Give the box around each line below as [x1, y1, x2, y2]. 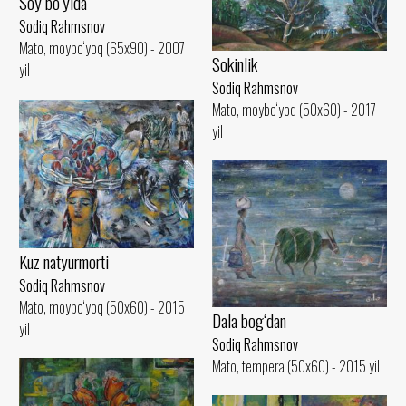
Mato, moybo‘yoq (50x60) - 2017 [212, 99, 376, 121]
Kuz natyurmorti [19, 247, 109, 275]
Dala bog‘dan [212, 306, 286, 333]
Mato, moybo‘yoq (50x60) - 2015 [19, 295, 185, 318]
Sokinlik [212, 51, 257, 78]
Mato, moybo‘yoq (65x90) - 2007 [19, 36, 185, 59]
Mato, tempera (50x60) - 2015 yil [212, 354, 380, 377]
